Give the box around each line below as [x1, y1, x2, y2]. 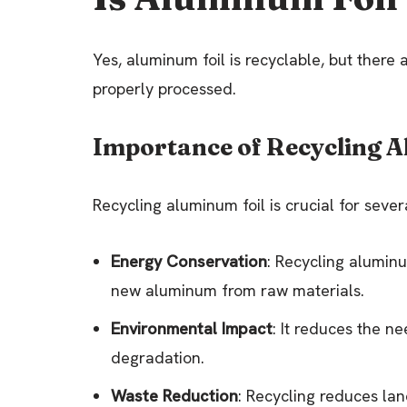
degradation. [111, 346, 204, 368]
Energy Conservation [111, 250, 267, 272]
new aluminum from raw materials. [111, 279, 364, 301]
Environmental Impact [111, 317, 273, 339]
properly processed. [93, 77, 236, 99]
